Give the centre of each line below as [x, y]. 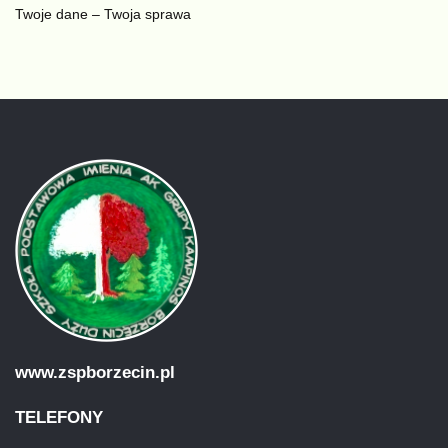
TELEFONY [59, 417]
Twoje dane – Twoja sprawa [103, 14]
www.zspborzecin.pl [95, 372]
